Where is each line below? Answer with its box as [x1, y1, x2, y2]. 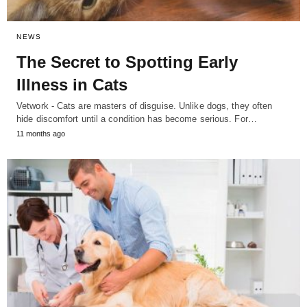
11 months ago [16, 130, 65, 138]
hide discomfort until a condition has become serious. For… [16, 114, 257, 125]
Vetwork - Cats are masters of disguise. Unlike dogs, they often [16, 101, 273, 112]
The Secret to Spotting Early [16, 53, 238, 72]
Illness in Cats [16, 75, 127, 95]
